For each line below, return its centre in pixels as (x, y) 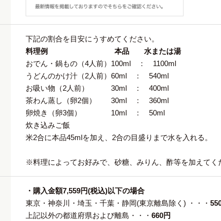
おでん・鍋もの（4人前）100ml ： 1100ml (101, 64)
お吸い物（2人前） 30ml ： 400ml (97, 88)
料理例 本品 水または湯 (103, 51)
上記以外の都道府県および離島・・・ (89, 216)
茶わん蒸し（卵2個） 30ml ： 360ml (97, 101)
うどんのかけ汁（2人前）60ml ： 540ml (97, 76)
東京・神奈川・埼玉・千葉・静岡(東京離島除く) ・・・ (118, 203)
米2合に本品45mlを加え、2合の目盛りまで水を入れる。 (119, 138)
